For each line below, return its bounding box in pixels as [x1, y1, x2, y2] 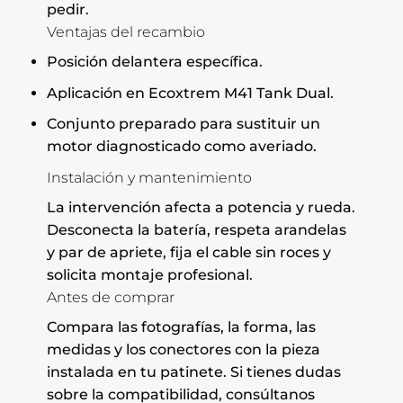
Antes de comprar [46, 289, 175, 307]
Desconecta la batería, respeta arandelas [46, 221, 346, 239]
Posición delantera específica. [46, 53, 263, 71]
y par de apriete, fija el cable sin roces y [46, 244, 331, 262]
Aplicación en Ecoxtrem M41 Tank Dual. [46, 84, 334, 102]
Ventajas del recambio [46, 23, 205, 41]
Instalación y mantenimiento [46, 169, 252, 187]
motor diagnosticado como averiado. [46, 138, 317, 156]
